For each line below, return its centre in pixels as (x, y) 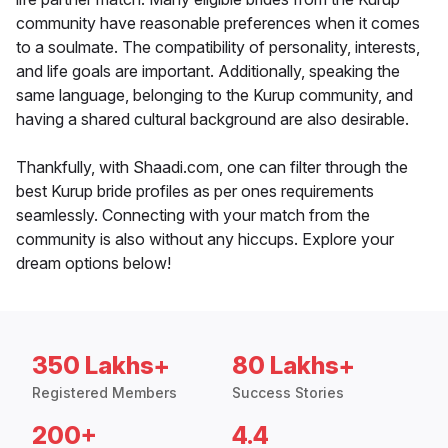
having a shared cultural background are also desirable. (212, 119)
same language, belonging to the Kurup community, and (214, 95)
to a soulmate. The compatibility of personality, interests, (218, 47)
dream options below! (93, 263)
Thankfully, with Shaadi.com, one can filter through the (212, 167)
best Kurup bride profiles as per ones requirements (195, 191)
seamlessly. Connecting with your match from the (193, 215)
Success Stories (288, 393)
